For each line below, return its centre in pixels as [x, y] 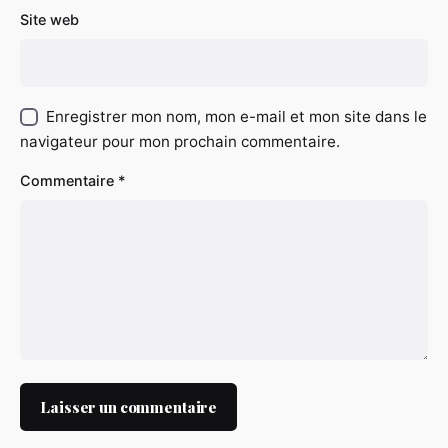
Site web [49, 19]
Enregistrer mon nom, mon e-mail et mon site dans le [237, 117]
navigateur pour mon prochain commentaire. [180, 142]
